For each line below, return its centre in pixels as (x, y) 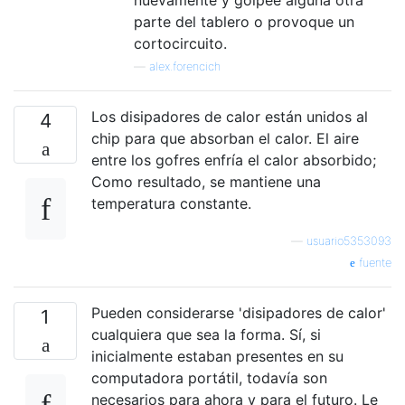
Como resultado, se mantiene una (206, 182)
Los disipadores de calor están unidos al (230, 117)
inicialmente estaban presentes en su (217, 357)
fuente (373, 263)
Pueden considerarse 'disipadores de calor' (239, 313)
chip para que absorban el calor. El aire (225, 139)
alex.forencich (185, 67)
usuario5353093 (349, 241)
